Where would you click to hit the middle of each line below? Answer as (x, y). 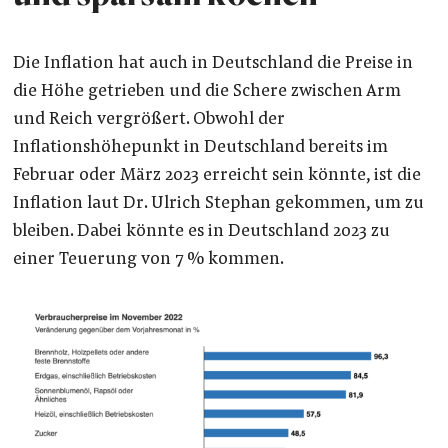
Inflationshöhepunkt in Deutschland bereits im (200, 148)
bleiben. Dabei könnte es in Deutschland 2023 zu (201, 232)
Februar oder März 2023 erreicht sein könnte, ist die (216, 176)
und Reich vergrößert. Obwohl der (148, 120)
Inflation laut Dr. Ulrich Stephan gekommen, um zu (218, 204)
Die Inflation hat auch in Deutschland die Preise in (212, 64)
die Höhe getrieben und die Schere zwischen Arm (206, 92)
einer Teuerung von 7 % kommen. (148, 260)
